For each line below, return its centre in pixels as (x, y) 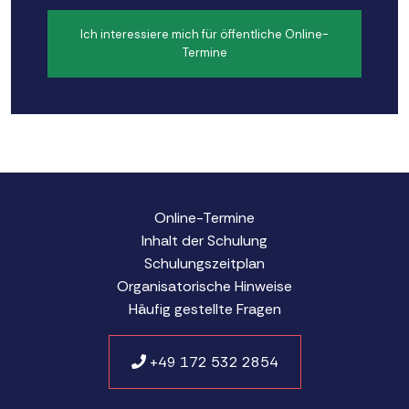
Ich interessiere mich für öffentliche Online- (204, 34)
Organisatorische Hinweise (204, 286)
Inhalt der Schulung (204, 240)
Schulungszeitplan (204, 263)
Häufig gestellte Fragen (204, 309)
